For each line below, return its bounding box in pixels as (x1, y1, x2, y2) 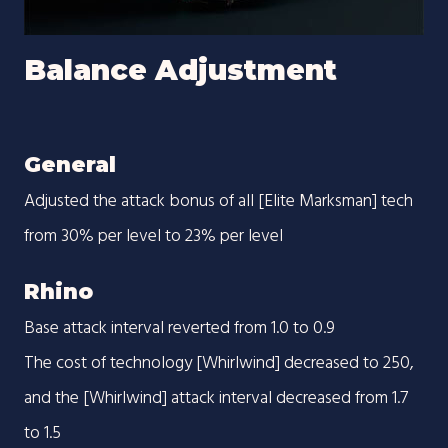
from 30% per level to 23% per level (24, 222, 283, 252)
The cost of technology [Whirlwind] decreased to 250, (24, 348, 414, 378)
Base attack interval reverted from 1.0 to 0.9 (24, 313, 335, 343)
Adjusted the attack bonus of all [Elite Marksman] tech (24, 187, 413, 217)
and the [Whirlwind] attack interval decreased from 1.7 (24, 383, 408, 413)
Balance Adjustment (24, 53, 337, 87)
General (24, 152, 116, 178)
